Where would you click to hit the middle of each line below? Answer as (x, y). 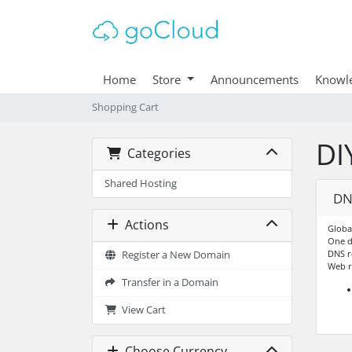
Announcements (254, 79)
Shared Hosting (141, 183)
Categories (156, 154)
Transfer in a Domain (167, 282)
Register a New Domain (173, 255)
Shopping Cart (125, 107)
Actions (143, 225)
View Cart (141, 310)
